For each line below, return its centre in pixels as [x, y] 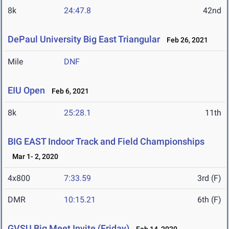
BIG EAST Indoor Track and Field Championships [106, 142]
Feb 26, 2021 [185, 40]
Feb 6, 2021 [68, 91]
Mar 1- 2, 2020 [33, 157]
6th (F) [209, 200]
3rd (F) [209, 178]
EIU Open [26, 90]
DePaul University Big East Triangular [84, 39]
